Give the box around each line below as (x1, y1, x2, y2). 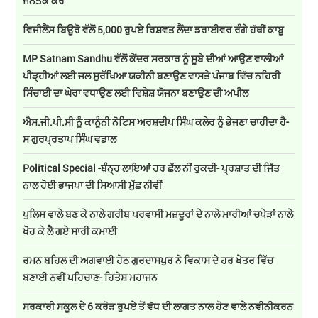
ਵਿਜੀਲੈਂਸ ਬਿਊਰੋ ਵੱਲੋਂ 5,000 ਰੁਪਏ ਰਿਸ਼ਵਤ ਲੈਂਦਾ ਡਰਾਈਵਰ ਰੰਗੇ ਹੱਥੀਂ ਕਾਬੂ (23, 22, 285, 36)
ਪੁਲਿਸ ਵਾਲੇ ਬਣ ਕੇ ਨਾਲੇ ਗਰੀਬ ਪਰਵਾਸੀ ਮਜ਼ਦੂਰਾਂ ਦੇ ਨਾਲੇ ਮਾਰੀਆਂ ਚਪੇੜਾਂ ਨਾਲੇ (23, 207, 294, 221)
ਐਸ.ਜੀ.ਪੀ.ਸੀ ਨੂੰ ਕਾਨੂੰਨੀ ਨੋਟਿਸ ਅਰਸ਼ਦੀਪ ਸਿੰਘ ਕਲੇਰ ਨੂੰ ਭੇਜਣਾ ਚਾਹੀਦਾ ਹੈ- (23, 114, 290, 128)
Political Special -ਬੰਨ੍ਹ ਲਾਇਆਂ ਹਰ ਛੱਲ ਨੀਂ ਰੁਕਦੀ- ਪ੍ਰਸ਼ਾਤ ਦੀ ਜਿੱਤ (23, 160, 280, 175)
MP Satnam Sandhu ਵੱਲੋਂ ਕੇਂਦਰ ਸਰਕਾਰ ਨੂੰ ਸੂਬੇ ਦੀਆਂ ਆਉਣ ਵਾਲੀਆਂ (23, 51, 284, 65)
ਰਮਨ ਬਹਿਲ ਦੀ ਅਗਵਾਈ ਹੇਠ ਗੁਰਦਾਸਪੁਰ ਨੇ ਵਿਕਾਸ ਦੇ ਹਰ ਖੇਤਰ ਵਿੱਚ (23, 253, 274, 267)
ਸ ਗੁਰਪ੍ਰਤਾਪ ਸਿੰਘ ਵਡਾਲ (23, 131, 117, 146)
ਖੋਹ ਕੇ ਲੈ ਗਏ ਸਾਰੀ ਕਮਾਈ (23, 224, 118, 238)
